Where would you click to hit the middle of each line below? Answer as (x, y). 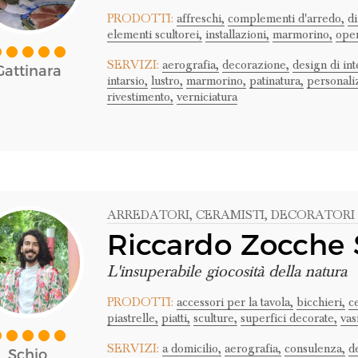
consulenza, (314, 348)
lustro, (167, 81)
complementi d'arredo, (286, 18)
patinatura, (276, 81)
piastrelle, (132, 318)
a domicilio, (191, 348)
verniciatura (207, 97)
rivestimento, (140, 97)
